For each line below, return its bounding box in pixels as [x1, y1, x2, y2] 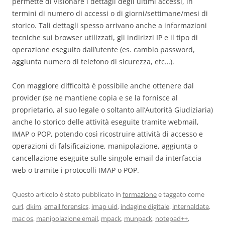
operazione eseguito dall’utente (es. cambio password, [12, 45, 195, 55]
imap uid [91, 202, 118, 211]
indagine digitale [121, 202, 169, 211]
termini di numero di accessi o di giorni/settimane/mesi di [12, 9, 208, 19]
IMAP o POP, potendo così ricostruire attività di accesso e [12, 129, 203, 139]
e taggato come [157, 190, 204, 199]
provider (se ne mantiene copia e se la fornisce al [12, 93, 178, 103]
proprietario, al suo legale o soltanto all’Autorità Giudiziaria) [12, 105, 213, 115]
